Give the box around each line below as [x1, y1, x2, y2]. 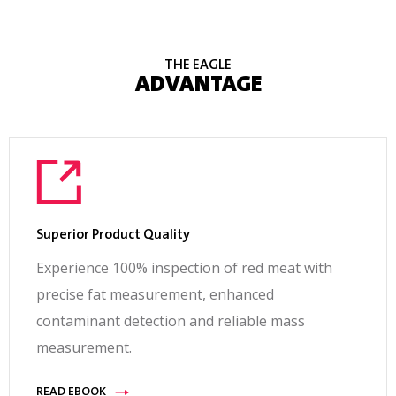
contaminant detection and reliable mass [36, 311, 305, 331]
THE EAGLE [164, 58, 232, 73]
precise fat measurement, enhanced [36, 285, 274, 305]
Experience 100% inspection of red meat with [36, 258, 332, 278]
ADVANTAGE [134, 74, 262, 98]
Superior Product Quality [36, 228, 190, 243]
